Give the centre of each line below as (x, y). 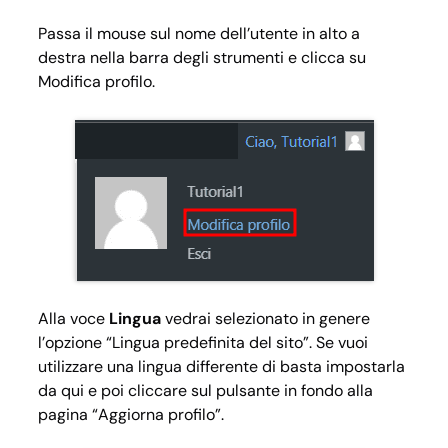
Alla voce (73, 319)
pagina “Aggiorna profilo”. (131, 415)
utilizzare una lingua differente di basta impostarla (221, 367)
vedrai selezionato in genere (265, 319)
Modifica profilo (95, 82)
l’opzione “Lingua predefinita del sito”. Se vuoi (203, 343)
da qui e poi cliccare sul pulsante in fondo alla (205, 391)
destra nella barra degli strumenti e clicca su (202, 58)
